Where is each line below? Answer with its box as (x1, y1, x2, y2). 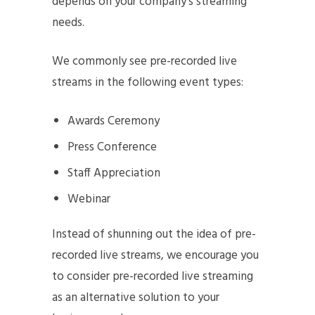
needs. (52, 13, 84, 32)
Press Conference (67, 137, 157, 157)
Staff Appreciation (67, 163, 164, 183)
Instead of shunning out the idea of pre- (52, 224, 256, 244)
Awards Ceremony (67, 111, 160, 131)
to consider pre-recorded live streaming (52, 266, 253, 286)
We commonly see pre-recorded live (52, 51, 237, 71)
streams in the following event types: (52, 72, 243, 92)
